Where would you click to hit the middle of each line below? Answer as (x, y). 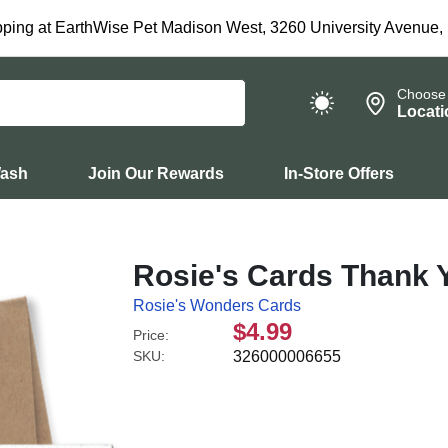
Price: (151, 335)
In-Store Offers (339, 173)
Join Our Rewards (156, 173)
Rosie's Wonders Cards (217, 305)
